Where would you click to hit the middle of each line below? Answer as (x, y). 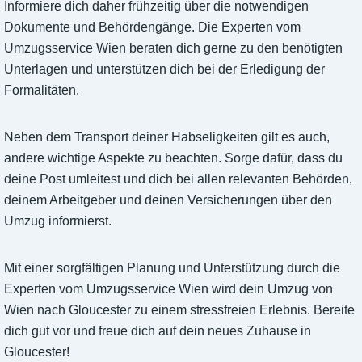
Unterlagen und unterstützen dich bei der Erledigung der (164, 69)
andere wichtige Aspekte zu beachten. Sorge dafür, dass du (173, 158)
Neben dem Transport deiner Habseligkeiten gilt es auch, (167, 137)
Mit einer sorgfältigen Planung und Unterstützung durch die (172, 268)
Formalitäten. (42, 90)
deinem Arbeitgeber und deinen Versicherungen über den (168, 200)
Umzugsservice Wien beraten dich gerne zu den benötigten (173, 48)
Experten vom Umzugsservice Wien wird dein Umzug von (168, 289)
